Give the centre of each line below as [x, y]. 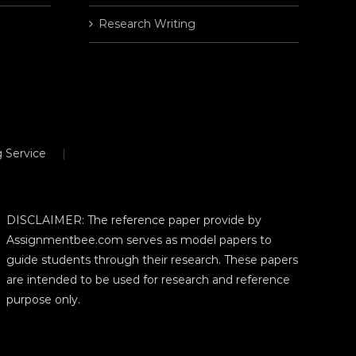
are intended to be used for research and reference [148, 280]
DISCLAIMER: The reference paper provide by [133, 221]
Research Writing [147, 24]
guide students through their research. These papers [152, 260]
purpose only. [43, 300]
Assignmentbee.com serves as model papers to [139, 240]
